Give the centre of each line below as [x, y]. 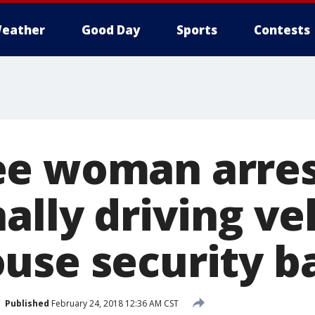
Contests [282, 30]
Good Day [111, 30]
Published [27, 303]
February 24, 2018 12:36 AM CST [114, 303]
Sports [197, 30]
